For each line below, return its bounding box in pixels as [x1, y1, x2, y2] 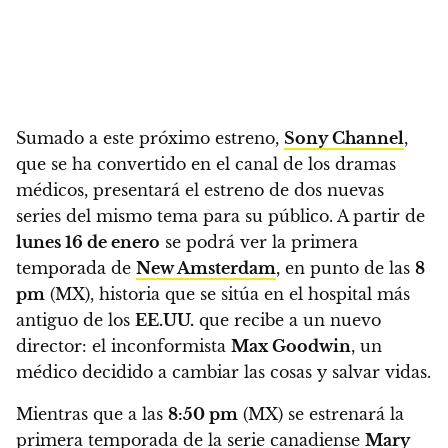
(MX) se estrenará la [238, 403, 404, 424]
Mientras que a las [16, 403, 168, 424]
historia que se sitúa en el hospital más [94, 283, 410, 304]
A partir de [337, 205, 425, 226]
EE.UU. [135, 309, 194, 330]
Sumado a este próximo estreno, [16, 127, 284, 148]
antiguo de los [16, 309, 135, 330]
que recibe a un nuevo [194, 309, 381, 330]
